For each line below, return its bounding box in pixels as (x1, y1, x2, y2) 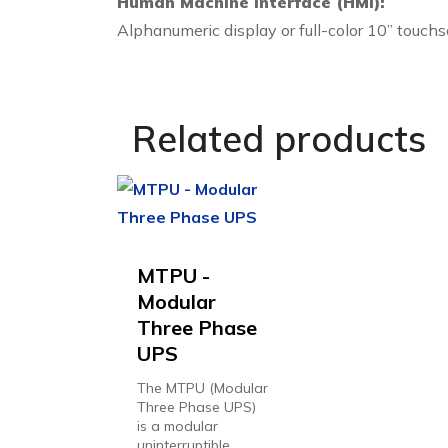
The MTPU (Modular (137, 379, 268, 397)
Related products (132, 116, 426, 161)
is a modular (137, 417, 218, 435)
